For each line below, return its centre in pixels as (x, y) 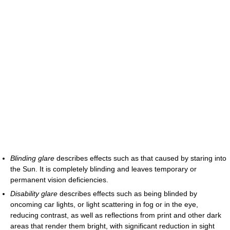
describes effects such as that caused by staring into (140, 158)
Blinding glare (32, 158)
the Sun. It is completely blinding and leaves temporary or (103, 169)
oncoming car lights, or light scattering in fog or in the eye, (104, 205)
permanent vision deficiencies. (59, 180)
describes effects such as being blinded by (127, 194)
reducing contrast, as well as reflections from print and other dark (116, 215)
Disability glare (34, 194)
